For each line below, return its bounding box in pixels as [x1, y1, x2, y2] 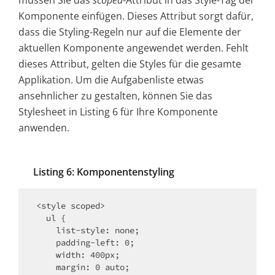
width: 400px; [36, 249, 56, 260]
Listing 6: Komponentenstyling [33, 165, 174, 179]
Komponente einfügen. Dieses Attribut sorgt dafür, [18, 9, 254, 23]
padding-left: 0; [36, 236, 56, 248]
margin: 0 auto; [36, 261, 56, 273]
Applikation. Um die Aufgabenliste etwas [18, 72, 204, 87]
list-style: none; [36, 224, 56, 236]
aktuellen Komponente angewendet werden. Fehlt [18, 41, 249, 55]
